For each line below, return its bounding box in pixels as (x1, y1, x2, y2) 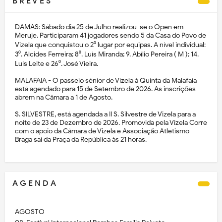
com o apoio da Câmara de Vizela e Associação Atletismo (15, 127, 189, 136)
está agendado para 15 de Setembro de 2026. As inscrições (15, 85, 196, 94)
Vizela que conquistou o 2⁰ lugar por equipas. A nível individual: (15, 41, 206, 50)
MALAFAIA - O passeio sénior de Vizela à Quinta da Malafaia (15, 76, 197, 85)
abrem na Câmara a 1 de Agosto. (15, 93, 112, 102)
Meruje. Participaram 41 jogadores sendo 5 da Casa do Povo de (15, 31, 206, 40)
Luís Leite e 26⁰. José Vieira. (15, 59, 98, 68)
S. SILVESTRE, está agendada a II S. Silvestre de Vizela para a (15, 110, 196, 119)
